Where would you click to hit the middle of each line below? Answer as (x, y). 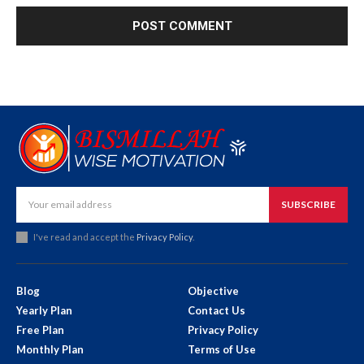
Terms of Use (222, 349)
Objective (213, 290)
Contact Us (217, 310)
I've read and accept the (85, 236)
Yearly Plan (44, 310)
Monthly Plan (50, 349)
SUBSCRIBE (308, 204)
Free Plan (40, 329)
